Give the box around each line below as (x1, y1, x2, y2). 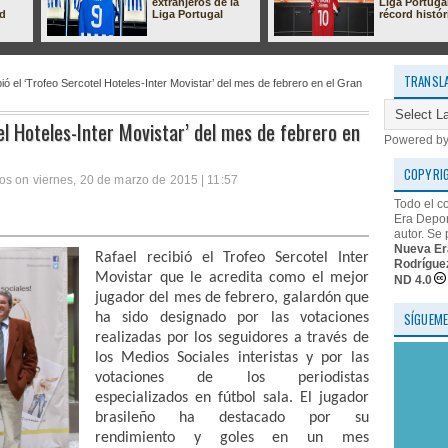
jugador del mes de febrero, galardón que (95, 290, 369, 307)
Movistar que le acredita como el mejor (95, 270, 369, 287)
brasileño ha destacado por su (95, 410, 369, 427)
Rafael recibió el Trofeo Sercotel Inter (95, 250, 369, 267)
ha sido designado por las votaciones (95, 310, 369, 327)
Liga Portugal (152, 8, 223, 20)
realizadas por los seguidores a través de (95, 330, 369, 347)
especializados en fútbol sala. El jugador (95, 390, 369, 407)
